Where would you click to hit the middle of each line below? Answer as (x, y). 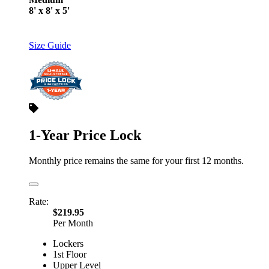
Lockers (68, 243)
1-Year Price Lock (85, 135)
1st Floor (70, 254)
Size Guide (50, 45)
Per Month (73, 223)
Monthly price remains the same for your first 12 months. (136, 160)
